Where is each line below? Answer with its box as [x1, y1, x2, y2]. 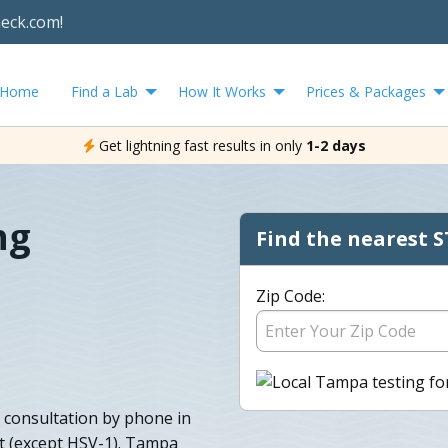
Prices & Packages [306, 81, 426, 101]
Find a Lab [71, 81, 138, 101]
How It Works [178, 81, 266, 101]
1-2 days [305, 135, 366, 155]
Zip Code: [256, 284, 325, 307]
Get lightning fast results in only [98, 135, 302, 155]
